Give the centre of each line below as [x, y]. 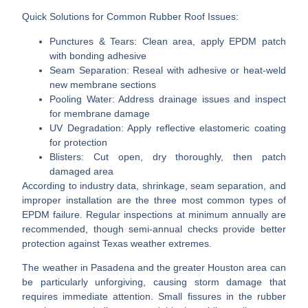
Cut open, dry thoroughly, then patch [185, 156]
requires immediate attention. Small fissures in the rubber [154, 297]
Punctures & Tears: [93, 41]
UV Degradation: [87, 128]
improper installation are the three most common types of [154, 200]
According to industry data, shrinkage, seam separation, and [154, 185]
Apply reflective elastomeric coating [205, 128]
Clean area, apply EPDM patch [211, 41]
